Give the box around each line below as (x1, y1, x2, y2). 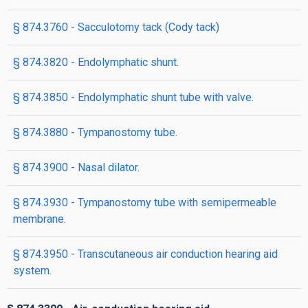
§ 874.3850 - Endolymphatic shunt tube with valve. (13, 91, 254, 104)
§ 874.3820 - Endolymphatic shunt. (13, 56, 179, 69)
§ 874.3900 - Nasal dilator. (13, 161, 140, 174)
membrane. (13, 212, 66, 225)
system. (13, 264, 52, 277)
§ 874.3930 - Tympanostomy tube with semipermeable (13, 196, 276, 209)
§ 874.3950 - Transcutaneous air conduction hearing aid (13, 247, 278, 261)
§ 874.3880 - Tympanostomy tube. (13, 126, 177, 139)
